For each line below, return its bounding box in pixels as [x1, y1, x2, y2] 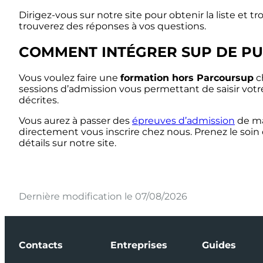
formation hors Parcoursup [120, 72, 254, 83]
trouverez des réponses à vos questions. [19, 20, 206, 32]
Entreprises [110, 239, 167, 251]
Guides [202, 239, 236, 251]
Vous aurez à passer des [19, 114, 132, 126]
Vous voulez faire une [19, 72, 120, 83]
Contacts [19, 239, 63, 251]
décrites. [19, 94, 59, 106]
